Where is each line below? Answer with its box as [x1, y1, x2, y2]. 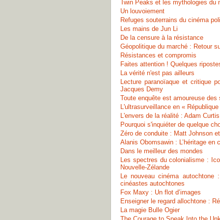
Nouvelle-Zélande [120, 164, 169, 171]
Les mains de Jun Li [120, 25, 178, 32]
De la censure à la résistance [120, 34, 203, 41]
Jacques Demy [120, 85, 163, 93]
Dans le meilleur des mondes [120, 147, 203, 155]
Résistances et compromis [120, 52, 196, 59]
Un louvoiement [120, 7, 165, 15]
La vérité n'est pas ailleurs [120, 69, 194, 77]
